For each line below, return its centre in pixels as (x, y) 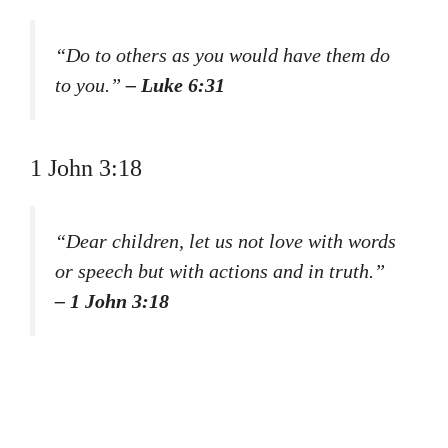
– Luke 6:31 (175, 84)
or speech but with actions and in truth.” (220, 271)
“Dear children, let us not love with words (225, 241)
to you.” (90, 84)
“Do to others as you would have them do (222, 54)
